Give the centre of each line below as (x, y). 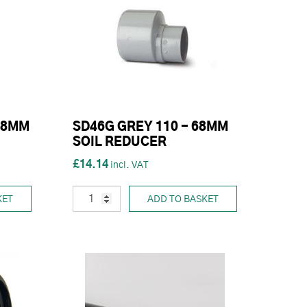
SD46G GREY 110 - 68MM (150, 128)
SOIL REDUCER (120, 143)
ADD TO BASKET (183, 200)
